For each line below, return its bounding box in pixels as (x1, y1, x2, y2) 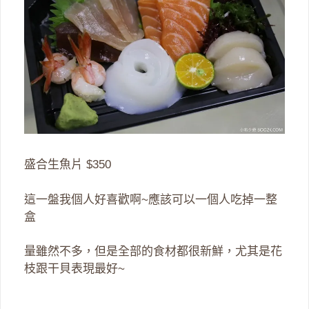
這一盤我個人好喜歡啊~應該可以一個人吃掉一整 (24, 192, 277, 206)
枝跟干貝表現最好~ (24, 262, 125, 276)
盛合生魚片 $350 (24, 158, 111, 172)
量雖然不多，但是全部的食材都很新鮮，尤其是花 (24, 245, 282, 259)
